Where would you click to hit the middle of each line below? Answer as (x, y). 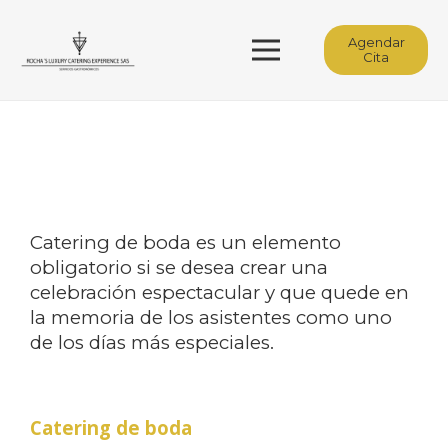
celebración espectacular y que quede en (219, 292)
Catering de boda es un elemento (185, 242)
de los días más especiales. (152, 342)
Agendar (376, 42)
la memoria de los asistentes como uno (211, 317)
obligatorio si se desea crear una (179, 267)
